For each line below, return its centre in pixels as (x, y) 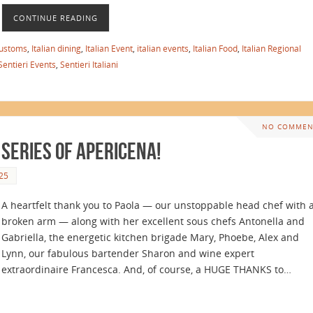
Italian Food (215, 49)
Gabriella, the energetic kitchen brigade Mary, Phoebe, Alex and (150, 237)
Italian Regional (271, 49)
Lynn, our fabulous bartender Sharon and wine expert (128, 253)
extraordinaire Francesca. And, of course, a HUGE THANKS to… (146, 269)
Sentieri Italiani (89, 65)
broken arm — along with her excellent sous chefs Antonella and (153, 221)
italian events (163, 49)
